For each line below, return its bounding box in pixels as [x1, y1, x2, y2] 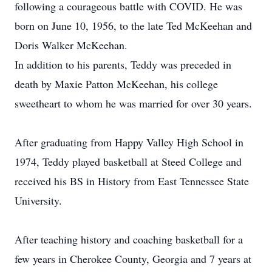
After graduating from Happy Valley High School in [15, 135, 243, 149]
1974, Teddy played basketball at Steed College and [15, 154, 242, 169]
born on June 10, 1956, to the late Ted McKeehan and [15, 18, 252, 33]
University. [15, 193, 62, 208]
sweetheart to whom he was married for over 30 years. [15, 96, 252, 110]
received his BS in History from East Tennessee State [15, 174, 249, 188]
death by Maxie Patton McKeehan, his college [15, 76, 218, 91]
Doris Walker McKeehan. [15, 38, 127, 52]
